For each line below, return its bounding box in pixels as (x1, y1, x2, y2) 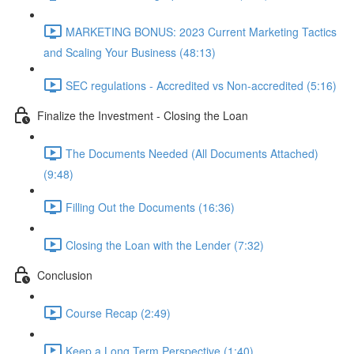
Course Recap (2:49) (66, 304, 171, 321)
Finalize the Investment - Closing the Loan (37, 107, 248, 123)
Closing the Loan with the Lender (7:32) (66, 236, 264, 253)
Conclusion (37, 266, 92, 283)
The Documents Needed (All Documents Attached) (66, 145, 318, 161)
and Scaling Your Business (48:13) (43, 44, 216, 60)
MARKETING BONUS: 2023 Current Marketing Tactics (66, 23, 337, 40)
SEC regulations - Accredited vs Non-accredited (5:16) (66, 77, 337, 93)
